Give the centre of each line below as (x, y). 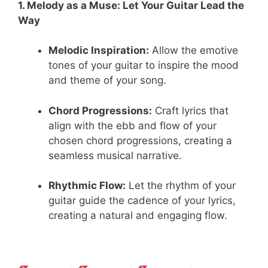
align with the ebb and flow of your (133, 125)
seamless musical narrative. (115, 155)
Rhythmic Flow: (87, 186)
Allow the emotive (194, 51)
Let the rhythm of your (181, 186)
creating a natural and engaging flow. (138, 216)
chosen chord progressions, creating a (140, 140)
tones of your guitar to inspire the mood (144, 66)
